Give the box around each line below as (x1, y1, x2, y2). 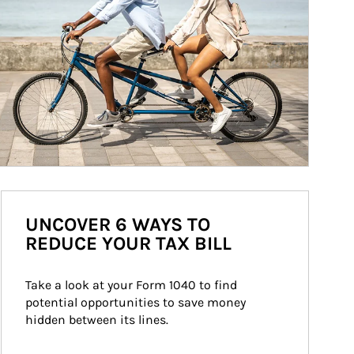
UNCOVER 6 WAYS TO (25, 213, 210, 235)
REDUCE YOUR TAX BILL (25, 232, 232, 254)
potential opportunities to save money (25, 295, 249, 310)
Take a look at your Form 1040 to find (25, 277, 240, 292)
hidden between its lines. (25, 312, 168, 327)
